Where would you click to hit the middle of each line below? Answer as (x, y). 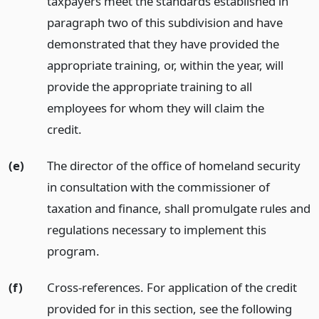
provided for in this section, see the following (169, 308)
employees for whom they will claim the (155, 108)
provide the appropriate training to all (149, 87)
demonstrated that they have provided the (163, 44)
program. (73, 251)
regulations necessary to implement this (156, 229)
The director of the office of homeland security (173, 165)
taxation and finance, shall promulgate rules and (178, 208)
